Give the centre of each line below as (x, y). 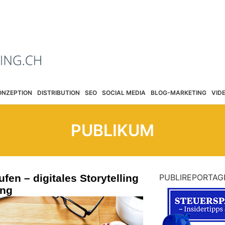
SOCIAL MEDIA (124, 92)
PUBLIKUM (113, 130)
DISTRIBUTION (58, 92)
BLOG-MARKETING (178, 92)
